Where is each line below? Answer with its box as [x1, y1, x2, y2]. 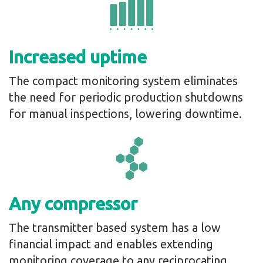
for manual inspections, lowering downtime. [9, 107, 242, 120]
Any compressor [9, 194, 137, 214]
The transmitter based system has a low [9, 221, 221, 234]
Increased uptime [9, 47, 147, 67]
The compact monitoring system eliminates [9, 74, 238, 87]
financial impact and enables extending [9, 237, 213, 251]
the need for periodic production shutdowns [9, 90, 243, 104]
